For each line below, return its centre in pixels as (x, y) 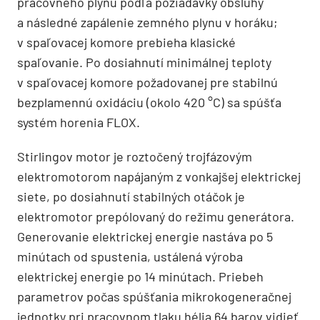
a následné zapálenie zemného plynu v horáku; (147, 22)
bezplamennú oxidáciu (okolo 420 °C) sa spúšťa (149, 102)
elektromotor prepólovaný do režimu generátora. (156, 217)
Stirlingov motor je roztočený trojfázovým (135, 157)
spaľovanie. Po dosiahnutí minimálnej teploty (144, 62)
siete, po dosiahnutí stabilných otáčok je (131, 197)
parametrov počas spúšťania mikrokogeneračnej (154, 297)
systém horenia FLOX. (79, 122)
